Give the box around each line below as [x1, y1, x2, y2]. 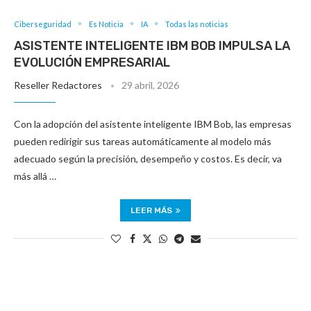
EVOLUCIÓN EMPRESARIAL [14, 54, 170, 70]
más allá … [14, 169, 56, 182]
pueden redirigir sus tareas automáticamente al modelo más [14, 135, 271, 147]
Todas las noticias [165, 19, 228, 28]
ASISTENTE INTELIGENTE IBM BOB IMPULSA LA [14, 37, 290, 53]
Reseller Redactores [14, 78, 102, 91]
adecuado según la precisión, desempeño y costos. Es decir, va [14, 152, 282, 165]
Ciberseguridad [14, 19, 72, 28]
